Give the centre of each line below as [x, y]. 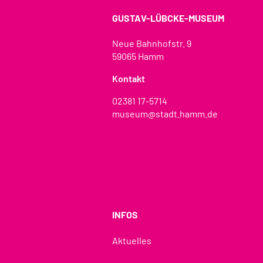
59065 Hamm [138, 56]
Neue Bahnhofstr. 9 [152, 43]
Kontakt [129, 79]
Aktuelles [132, 240]
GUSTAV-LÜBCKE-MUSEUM [168, 18]
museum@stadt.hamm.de [165, 114]
